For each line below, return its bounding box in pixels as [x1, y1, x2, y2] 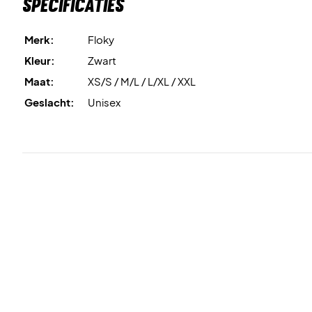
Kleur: [24, 54, 55, 67]
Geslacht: [24, 95, 75, 109]
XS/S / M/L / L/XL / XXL [88, 75, 196, 88]
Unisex [88, 95, 120, 109]
